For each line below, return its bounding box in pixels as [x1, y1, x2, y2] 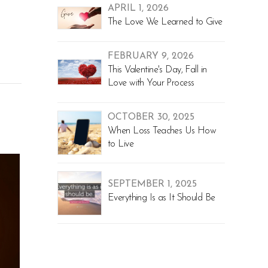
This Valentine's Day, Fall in [108, 65, 207, 75]
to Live [108, 139, 133, 149]
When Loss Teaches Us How [108, 126, 217, 136]
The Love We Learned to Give [108, 17, 223, 28]
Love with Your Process [108, 78, 194, 88]
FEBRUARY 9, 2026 [108, 51, 194, 61]
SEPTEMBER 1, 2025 [108, 179, 197, 189]
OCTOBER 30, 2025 [108, 112, 194, 122]
